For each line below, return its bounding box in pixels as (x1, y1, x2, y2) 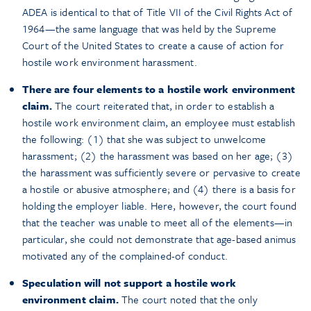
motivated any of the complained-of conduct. (22, 248, 228, 264)
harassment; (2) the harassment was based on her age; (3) (22, 148, 293, 164)
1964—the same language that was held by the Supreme (22, 21, 277, 37)
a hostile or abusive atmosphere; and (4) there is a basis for (22, 181, 296, 197)
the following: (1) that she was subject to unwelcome (22, 131, 267, 147)
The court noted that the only (118, 292, 258, 308)
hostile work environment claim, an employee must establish (22, 115, 296, 131)
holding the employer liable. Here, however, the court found (22, 198, 297, 214)
